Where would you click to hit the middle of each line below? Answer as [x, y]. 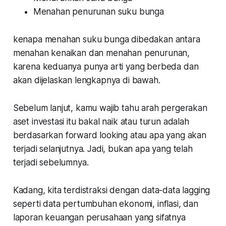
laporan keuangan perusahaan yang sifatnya [99, 217]
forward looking [97, 135]
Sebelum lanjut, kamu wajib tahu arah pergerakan [110, 108]
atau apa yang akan [167, 135]
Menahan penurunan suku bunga [98, 11]
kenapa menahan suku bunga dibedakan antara [106, 39]
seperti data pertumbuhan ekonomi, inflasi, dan [105, 204]
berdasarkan [39, 135]
